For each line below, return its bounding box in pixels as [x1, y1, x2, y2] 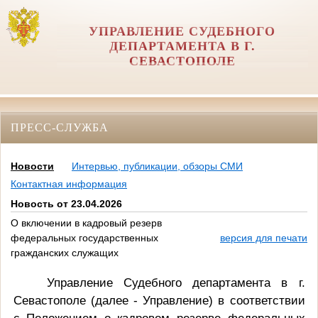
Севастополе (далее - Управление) [13, 292, 219, 307]
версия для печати [220, 232, 307, 244]
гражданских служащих [11, 247, 119, 259]
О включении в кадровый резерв [11, 217, 162, 229]
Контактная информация [11, 178, 127, 190]
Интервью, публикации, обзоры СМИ [72, 160, 243, 172]
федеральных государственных [11, 232, 158, 244]
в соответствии [218, 292, 305, 307]
